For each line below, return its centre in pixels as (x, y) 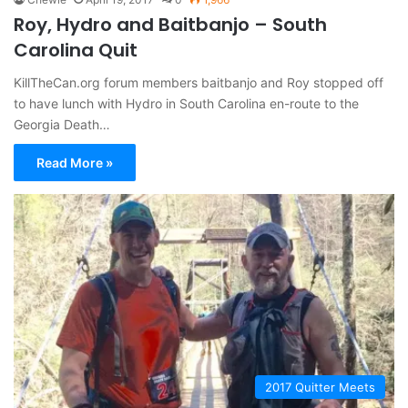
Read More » (75, 162)
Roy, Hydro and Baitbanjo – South (170, 24)
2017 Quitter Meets (320, 388)
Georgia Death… (62, 124)
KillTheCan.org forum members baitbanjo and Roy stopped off (199, 82)
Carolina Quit (76, 50)
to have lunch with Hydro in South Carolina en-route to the (186, 103)
